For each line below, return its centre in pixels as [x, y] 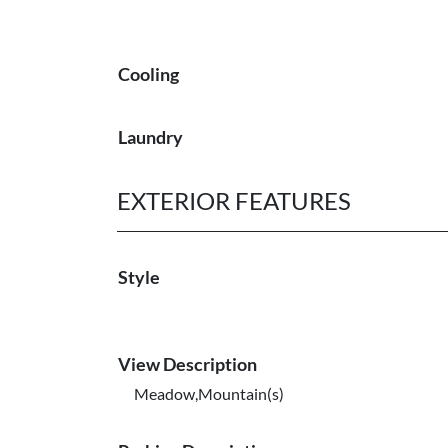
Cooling [148, 74]
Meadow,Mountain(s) [209, 393]
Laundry [150, 137]
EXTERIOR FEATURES [234, 200]
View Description [187, 364]
